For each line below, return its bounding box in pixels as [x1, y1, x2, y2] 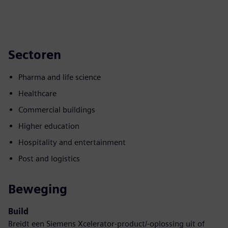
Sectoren [8, 47, 61, 62]
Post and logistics [18, 154, 80, 163]
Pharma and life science [18, 72, 101, 82]
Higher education [18, 121, 79, 131]
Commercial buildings [18, 105, 95, 115]
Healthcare [18, 89, 56, 98]
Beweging [8, 182, 67, 196]
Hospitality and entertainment [18, 137, 126, 147]
